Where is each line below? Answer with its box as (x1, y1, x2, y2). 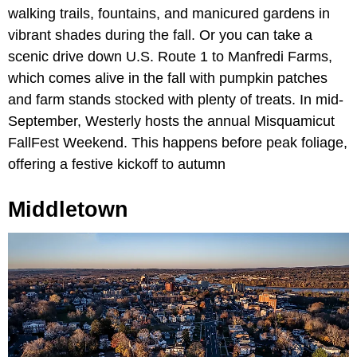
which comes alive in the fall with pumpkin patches (8, 70, 328, 87)
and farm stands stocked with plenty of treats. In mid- (8, 92, 343, 108)
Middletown (8, 198, 128, 222)
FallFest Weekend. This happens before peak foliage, (8, 135, 347, 151)
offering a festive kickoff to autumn (8, 156, 226, 173)
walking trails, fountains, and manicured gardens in (8, 6, 330, 22)
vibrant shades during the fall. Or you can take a (8, 27, 312, 44)
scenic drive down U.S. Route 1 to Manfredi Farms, (8, 49, 332, 65)
